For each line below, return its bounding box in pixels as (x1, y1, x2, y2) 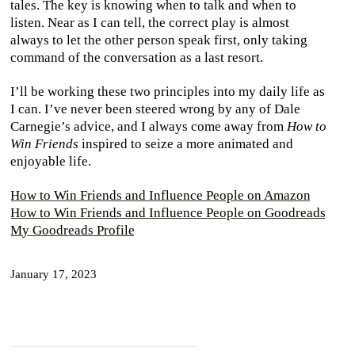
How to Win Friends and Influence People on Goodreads (10, 204, 326, 220)
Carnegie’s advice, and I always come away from (10, 118, 287, 134)
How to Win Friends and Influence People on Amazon (10, 187, 311, 203)
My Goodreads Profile (10, 222, 135, 238)
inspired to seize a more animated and (78, 136, 293, 151)
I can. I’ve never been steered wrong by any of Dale (10, 101, 300, 116)
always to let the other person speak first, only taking (10, 32, 307, 48)
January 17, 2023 (10, 267, 97, 281)
